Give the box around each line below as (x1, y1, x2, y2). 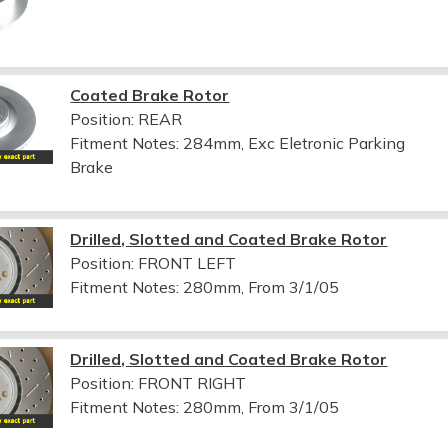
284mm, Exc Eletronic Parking (183, 132, 406, 153)
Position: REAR (70, 108, 183, 129)
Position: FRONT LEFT (70, 252, 237, 273)
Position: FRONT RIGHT (70, 372, 247, 393)
